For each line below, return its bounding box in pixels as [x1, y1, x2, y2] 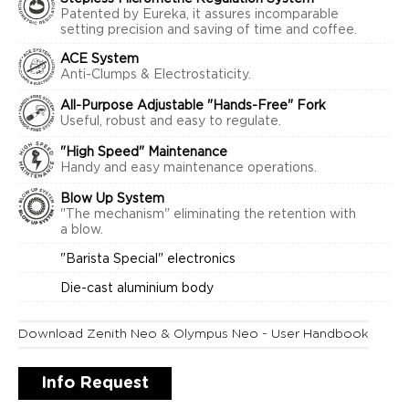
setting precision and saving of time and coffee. [60, 24, 357, 37]
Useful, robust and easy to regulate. [60, 115, 281, 128]
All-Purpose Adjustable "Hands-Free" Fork [60, 100, 326, 112]
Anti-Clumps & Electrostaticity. [60, 68, 251, 81]
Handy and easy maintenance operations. [60, 162, 317, 174]
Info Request [41, 375, 149, 392]
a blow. [60, 224, 103, 236]
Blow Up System [60, 193, 164, 205]
